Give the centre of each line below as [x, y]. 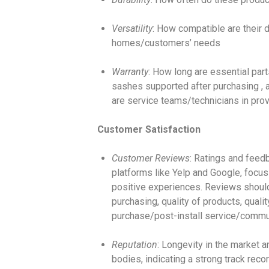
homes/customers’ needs [166, 43]
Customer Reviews [150, 158]
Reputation [134, 244]
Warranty [130, 71]
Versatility [132, 28]
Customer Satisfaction [149, 129]
